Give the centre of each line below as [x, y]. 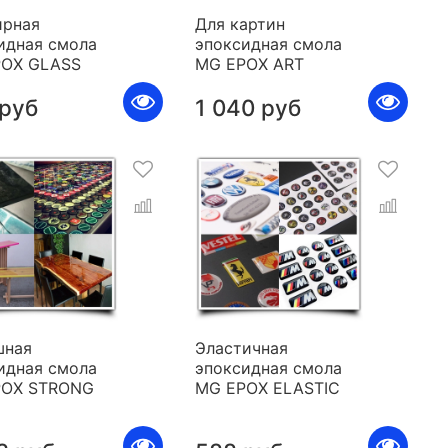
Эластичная [241, 348]
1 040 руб [247, 108]
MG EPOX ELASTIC [267, 388]
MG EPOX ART [249, 64]
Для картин [239, 24]
